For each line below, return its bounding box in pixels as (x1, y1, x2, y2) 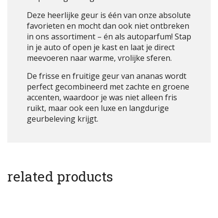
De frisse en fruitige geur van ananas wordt (27, 70, 186, 81)
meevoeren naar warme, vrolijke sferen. (27, 52, 172, 63)
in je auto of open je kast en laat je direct (27, 41, 175, 53)
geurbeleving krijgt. (27, 113, 98, 124)
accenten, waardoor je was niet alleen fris (27, 91, 177, 103)
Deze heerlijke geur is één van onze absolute (27, 9, 191, 20)
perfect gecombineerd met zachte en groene (27, 81, 189, 92)
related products (7, 167, 113, 185)
